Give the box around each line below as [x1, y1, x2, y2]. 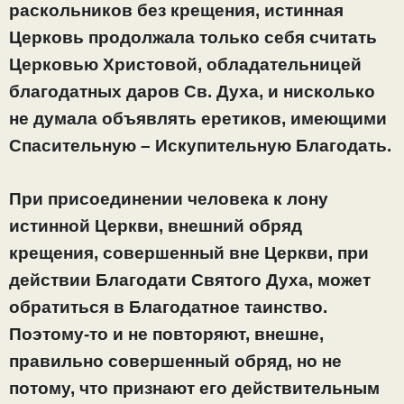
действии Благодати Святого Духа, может [9, 270, 371, 289]
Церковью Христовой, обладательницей [9, 55, 362, 75]
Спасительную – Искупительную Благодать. [9, 136, 391, 156]
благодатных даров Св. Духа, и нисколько [9, 82, 375, 102]
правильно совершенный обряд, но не [9, 351, 342, 371]
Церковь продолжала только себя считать [9, 28, 377, 48]
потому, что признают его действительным [9, 378, 380, 398]
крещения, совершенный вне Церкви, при [9, 243, 369, 262]
